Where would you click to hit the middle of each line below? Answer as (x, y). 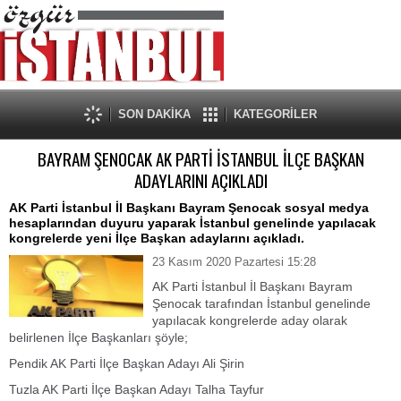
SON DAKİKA (154, 114)
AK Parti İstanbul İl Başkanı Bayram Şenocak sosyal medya (189, 208)
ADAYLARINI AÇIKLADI (200, 180)
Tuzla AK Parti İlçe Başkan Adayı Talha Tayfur (137, 389)
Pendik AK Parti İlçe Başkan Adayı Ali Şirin (127, 363)
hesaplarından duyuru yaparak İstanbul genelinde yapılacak (192, 223)
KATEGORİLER (275, 114)
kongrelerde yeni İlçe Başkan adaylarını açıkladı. (157, 238)
